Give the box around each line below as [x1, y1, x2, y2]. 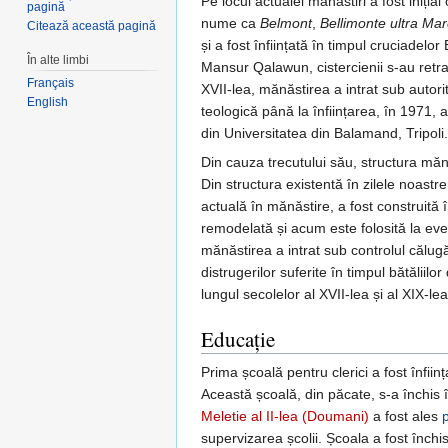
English [27, 95, 69, 110]
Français [27, 76, 75, 91]
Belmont [260, 15, 312, 32]
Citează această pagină [27, 18, 157, 33]
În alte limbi [27, 52, 90, 67]
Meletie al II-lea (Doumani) [201, 408, 369, 425]
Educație [201, 325, 275, 354]
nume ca [201, 15, 260, 32]
